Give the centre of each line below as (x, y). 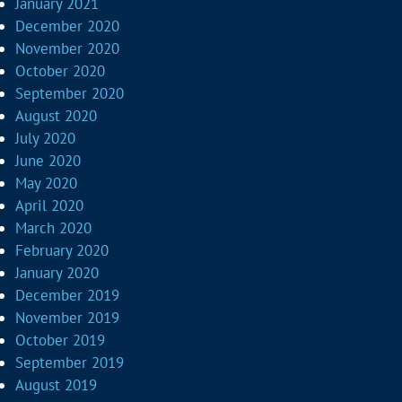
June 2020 (48, 161)
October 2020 (61, 71)
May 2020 (47, 183)
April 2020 (50, 205)
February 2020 (62, 250)
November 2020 (68, 48)
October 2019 (61, 340)
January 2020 (57, 273)
